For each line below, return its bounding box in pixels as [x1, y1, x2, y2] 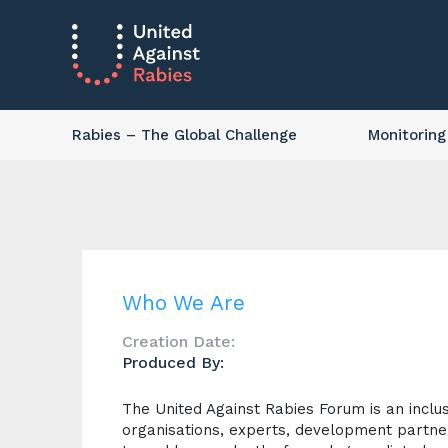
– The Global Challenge [121, 126, 297, 144]
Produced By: [122, 353, 224, 372]
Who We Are [122, 290, 245, 315]
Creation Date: [122, 332, 235, 351]
